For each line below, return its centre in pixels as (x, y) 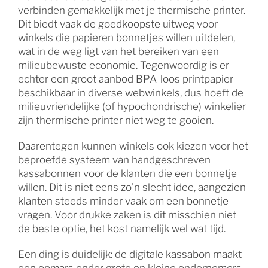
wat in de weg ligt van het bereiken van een (118, 52)
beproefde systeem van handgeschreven (114, 160)
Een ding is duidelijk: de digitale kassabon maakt (130, 255)
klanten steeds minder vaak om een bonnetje (123, 201)
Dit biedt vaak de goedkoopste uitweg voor (118, 24)
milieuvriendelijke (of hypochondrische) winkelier (132, 107)
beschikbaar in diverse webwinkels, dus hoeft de (130, 93)
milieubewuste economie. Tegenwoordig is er (123, 66)
